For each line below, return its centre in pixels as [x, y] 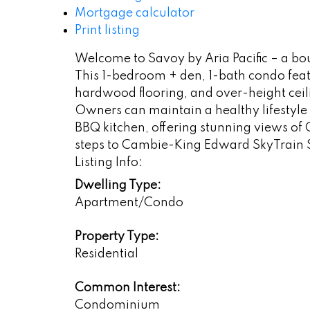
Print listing [107, 31]
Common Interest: [127, 288]
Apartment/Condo [129, 203]
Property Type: [117, 237]
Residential [106, 254]
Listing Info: [108, 163]
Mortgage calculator [134, 13]
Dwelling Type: [118, 186]
